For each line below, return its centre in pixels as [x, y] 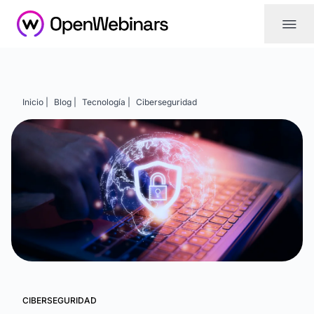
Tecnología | [106, 102]
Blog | [65, 102]
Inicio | [35, 102]
